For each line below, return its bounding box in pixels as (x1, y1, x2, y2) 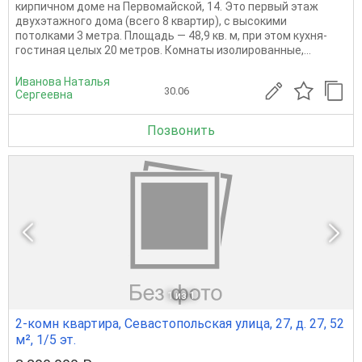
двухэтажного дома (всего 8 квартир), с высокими (15, 14, 287, 27)
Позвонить (147, 122, 215, 138)
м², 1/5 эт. (15, 331, 76, 347)
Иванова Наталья (15, 74, 110, 88)
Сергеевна (15, 87, 73, 101)
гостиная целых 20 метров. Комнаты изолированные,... (15, 43, 311, 57)
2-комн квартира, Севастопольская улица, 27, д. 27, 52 (15, 315, 344, 331)
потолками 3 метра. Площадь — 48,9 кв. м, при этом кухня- (15, 28, 327, 42)
